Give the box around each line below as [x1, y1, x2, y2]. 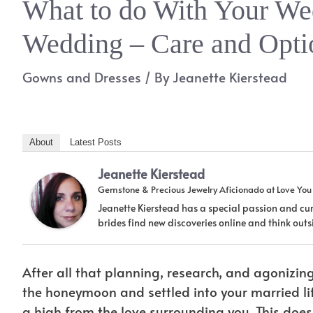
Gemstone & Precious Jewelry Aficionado [98, 182, 264, 196]
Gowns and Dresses [22, 67, 141, 86]
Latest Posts [70, 136, 122, 147]
